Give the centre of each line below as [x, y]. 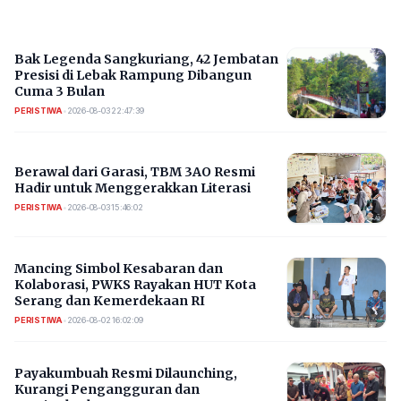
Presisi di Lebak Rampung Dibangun [133, 75]
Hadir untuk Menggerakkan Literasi [132, 188]
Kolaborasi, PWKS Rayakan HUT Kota [135, 284]
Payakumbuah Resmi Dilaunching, [126, 373]
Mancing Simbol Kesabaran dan [119, 268]
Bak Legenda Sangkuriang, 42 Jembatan [146, 59]
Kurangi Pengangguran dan [107, 389]
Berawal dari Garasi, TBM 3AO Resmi [135, 171]
